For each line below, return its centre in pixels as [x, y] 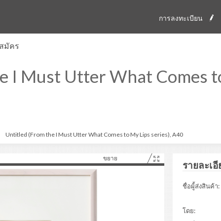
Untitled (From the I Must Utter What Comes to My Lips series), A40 [94, 134]
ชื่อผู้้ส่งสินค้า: [201, 186]
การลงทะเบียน [181, 18]
